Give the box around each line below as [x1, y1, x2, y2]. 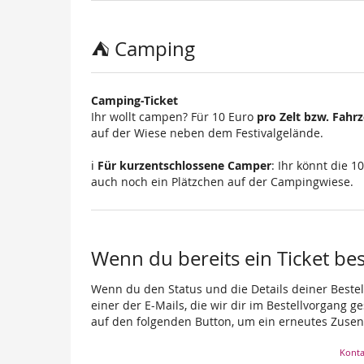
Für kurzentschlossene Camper [97, 158, 271, 174]
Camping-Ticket [91, 93, 178, 109]
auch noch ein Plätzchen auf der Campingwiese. [91, 174, 353, 190]
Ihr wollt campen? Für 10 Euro [91, 109, 257, 125]
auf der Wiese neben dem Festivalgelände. [91, 125, 323, 141]
